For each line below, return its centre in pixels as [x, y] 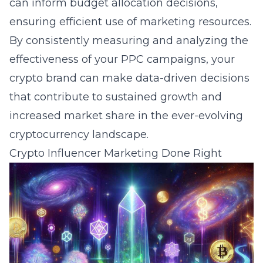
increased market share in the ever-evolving [126, 116]
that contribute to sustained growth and [116, 97]
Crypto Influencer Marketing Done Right [116, 153]
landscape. [119, 134]
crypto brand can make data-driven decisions [129, 78]
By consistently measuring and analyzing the [129, 41]
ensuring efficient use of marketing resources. [130, 22]
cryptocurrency [49, 134]
